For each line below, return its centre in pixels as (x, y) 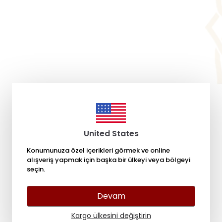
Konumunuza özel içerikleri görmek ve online (98, 150)
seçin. (36, 169)
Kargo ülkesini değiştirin (111, 215)
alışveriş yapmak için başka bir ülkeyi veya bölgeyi (109, 160)
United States (111, 133)
